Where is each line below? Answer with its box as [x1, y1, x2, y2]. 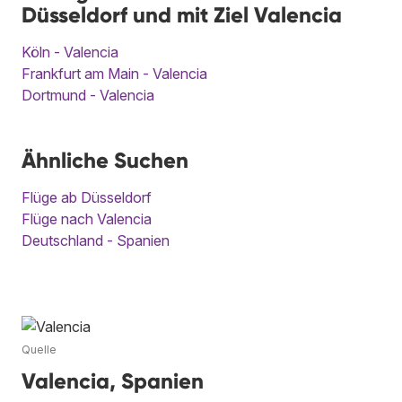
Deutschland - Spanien [22, 231, 170, 249]
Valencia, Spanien [22, 367, 204, 394]
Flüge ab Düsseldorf [22, 188, 152, 206]
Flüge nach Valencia [22, 209, 152, 228]
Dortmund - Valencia [22, 85, 154, 104]
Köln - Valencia [22, 42, 118, 61]
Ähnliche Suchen [22, 146, 188, 173]
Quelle [22, 342, 57, 356]
